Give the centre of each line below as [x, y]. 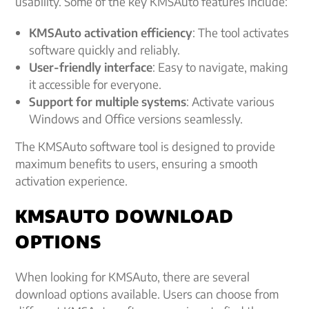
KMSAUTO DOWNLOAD [125, 216]
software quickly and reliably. [105, 50]
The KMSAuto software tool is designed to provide [146, 146]
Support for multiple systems [108, 101]
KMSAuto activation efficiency [111, 32]
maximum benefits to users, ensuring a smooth [137, 163]
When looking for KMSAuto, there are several [133, 277]
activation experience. [72, 181]
